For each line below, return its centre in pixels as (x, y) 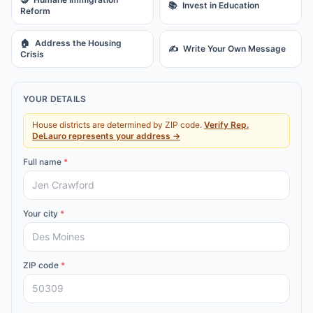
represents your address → (123, 136)
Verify (217, 125)
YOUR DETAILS (55, 99)
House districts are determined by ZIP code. (117, 125)
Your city (42, 213)
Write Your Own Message (234, 49)
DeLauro (49, 136)
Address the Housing (78, 43)
